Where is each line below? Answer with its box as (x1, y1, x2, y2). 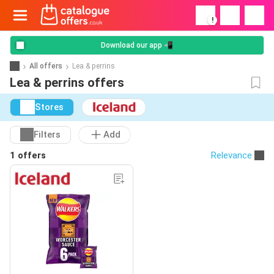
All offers (29, 61, 62, 70)
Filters (34, 129, 61, 141)
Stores (35, 102, 64, 113)
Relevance (211, 149, 252, 161)
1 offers (10, 149, 46, 161)
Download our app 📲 (101, 41, 173, 50)
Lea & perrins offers (10, 75, 124, 90)
